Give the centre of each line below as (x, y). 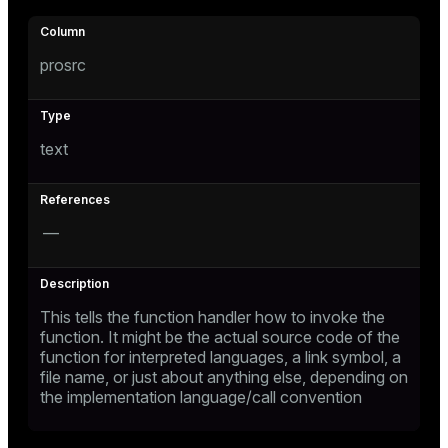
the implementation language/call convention (201, 397)
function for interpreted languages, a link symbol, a (220, 357)
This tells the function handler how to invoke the (212, 317)
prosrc (63, 65)
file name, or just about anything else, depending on (224, 377)
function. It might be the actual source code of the (220, 337)
